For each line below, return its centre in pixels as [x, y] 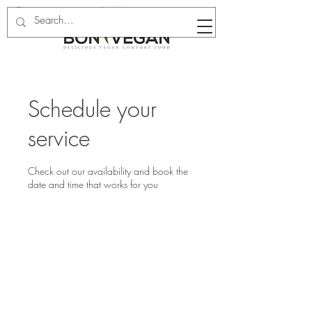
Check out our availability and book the [108, 171]
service [59, 138]
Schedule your [92, 109]
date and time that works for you [93, 184]
